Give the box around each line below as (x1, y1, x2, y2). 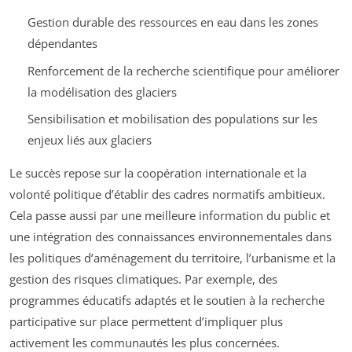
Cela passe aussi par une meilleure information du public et (9, 207, 330, 224)
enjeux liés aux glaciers (27, 132, 152, 148)
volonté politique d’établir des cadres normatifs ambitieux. (9, 186, 325, 203)
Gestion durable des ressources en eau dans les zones (27, 14, 318, 31)
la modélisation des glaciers (27, 83, 177, 100)
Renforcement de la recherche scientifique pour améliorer (27, 62, 339, 79)
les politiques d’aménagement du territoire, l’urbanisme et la (9, 250, 335, 266)
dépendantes (27, 35, 97, 52)
